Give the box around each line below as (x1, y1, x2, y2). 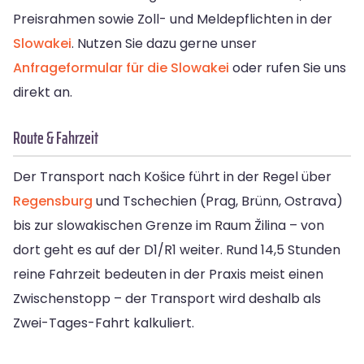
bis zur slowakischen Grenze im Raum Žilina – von (13, 216, 324, 236)
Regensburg (13, 192, 93, 211)
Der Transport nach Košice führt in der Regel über (13, 167, 331, 187)
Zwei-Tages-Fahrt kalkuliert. (13, 314, 194, 333)
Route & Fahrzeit (13, 124, 98, 152)
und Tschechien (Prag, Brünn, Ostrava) (93, 192, 343, 211)
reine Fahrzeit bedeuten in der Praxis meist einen (13, 265, 323, 284)
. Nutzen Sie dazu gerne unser (71, 34, 257, 54)
